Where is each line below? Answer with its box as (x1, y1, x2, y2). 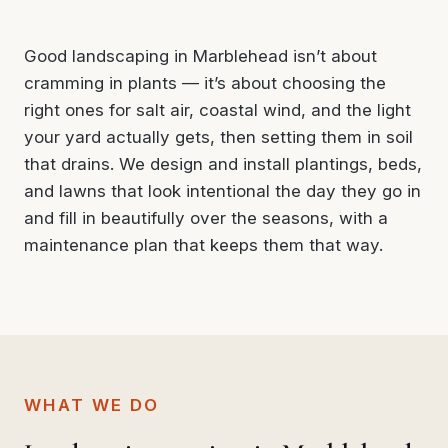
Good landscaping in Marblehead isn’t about (24, 45, 377, 66)
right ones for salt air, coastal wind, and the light (24, 99, 411, 120)
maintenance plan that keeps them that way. (24, 234, 383, 255)
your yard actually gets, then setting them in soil (24, 126, 413, 147)
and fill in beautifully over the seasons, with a (24, 207, 388, 228)
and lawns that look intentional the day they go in (24, 180, 421, 201)
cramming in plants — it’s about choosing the (24, 72, 386, 93)
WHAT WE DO (24, 394, 160, 415)
